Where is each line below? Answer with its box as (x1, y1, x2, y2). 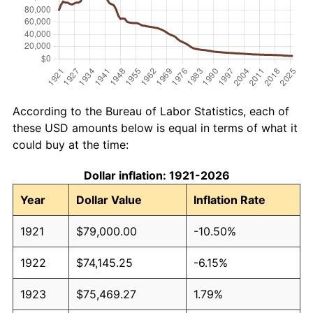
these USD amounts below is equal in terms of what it (13, 120, 298, 135)
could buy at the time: (13, 137, 129, 152)
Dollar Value (76, 192, 142, 207)
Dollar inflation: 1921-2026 (83, 168, 230, 182)
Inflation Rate (194, 192, 265, 207)
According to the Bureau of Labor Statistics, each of (13, 103, 289, 118)
